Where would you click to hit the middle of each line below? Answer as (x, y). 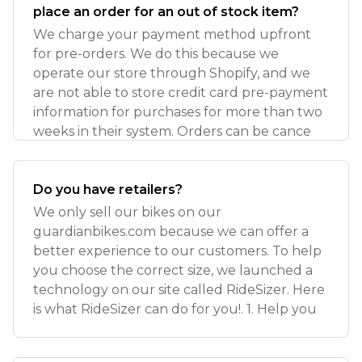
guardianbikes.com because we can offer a (171, 232)
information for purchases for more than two (178, 112)
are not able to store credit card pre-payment (181, 93)
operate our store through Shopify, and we (172, 73)
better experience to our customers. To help (177, 251)
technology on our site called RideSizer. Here (179, 290)
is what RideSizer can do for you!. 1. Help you (175, 309)
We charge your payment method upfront (172, 34)
